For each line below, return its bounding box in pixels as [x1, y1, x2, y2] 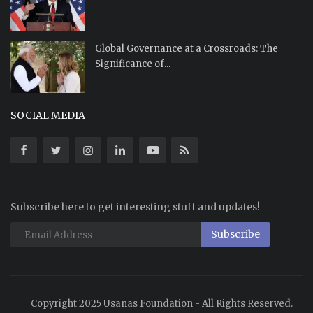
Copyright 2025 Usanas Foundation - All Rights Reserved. [31, 298, 293, 310]
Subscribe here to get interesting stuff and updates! [10, 201, 260, 214]
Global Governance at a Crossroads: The [95, 43, 278, 55]
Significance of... [95, 58, 170, 71]
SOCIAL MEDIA [10, 109, 85, 122]
